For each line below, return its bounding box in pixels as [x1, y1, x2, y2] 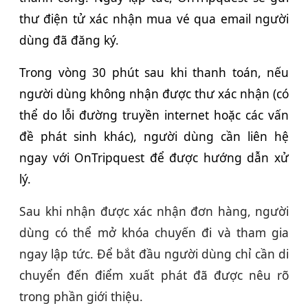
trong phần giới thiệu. [19, 288, 143, 305]
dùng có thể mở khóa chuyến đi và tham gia [19, 224, 289, 241]
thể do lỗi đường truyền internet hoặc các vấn [19, 107, 289, 124]
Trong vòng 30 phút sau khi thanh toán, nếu [19, 64, 289, 81]
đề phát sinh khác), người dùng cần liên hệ [19, 128, 289, 145]
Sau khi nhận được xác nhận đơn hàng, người [19, 203, 289, 220]
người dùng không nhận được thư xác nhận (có [19, 85, 289, 102]
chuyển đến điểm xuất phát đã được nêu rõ [19, 267, 289, 284]
